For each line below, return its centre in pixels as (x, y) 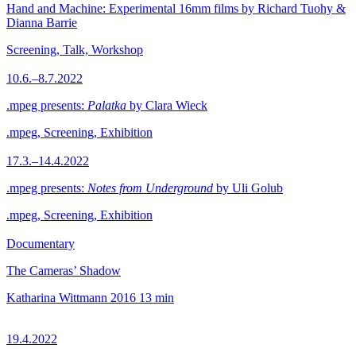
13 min (157, 298)
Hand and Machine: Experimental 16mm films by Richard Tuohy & (176, 8)
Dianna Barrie (42, 23)
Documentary (41, 244)
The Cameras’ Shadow (64, 271)
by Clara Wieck (167, 105)
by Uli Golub (248, 188)
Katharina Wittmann (57, 298)
